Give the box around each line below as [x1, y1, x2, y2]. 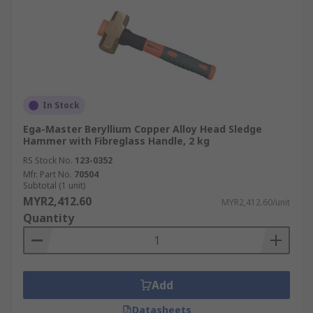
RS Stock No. [23, 154, 73, 166]
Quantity [23, 210, 74, 226]
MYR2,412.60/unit [221, 196, 290, 208]
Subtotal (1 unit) [23, 180, 85, 191]
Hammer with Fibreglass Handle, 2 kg [23, 134, 210, 147]
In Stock [43, 99, 80, 111]
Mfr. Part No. [23, 168, 72, 180]
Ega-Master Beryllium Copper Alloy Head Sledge [23, 122, 262, 136]
